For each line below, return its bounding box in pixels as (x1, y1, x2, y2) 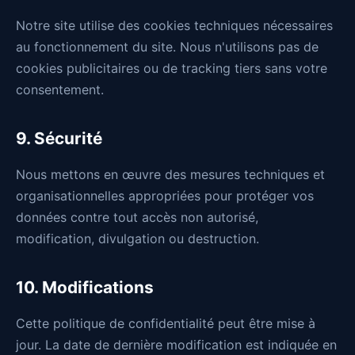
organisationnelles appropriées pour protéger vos (16, 188, 314, 204)
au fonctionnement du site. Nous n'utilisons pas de (16, 39, 319, 55)
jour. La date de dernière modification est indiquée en (16, 337, 337, 353)
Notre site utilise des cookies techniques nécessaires (16, 17, 333, 33)
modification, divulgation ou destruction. (16, 231, 259, 246)
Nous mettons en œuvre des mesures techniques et (16, 166, 325, 182)
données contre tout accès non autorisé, (16, 209, 258, 225)
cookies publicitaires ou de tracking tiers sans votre (16, 60, 327, 76)
